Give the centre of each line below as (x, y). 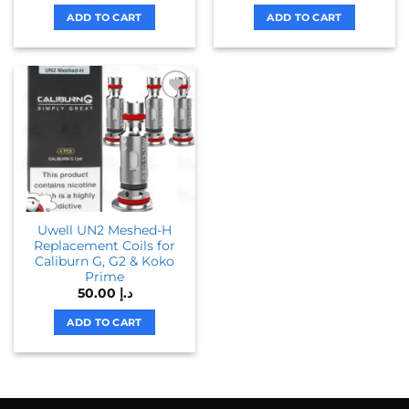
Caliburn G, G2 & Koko (105, 261)
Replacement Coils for (105, 245)
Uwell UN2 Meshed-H (105, 230)
